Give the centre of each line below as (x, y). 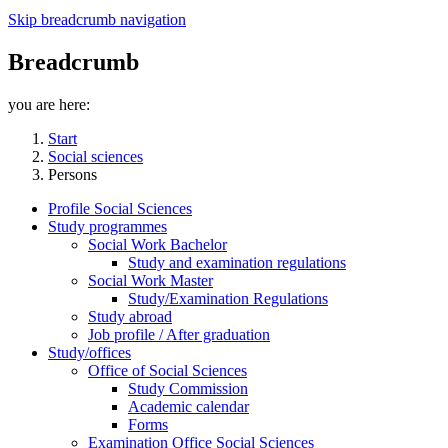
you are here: (49, 105)
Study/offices (89, 353)
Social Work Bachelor (157, 245)
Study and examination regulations (237, 263)
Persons (72, 175)
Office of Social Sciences (167, 371)
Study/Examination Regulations (228, 299)
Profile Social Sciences (120, 209)
